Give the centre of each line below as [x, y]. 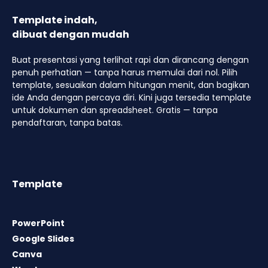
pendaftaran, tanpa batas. [67, 123]
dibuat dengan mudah [71, 35]
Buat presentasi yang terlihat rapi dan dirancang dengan [130, 60]
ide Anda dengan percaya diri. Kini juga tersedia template [132, 98]
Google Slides [43, 239]
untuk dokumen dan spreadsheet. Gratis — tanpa [115, 110]
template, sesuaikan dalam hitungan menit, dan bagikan [131, 85]
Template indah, [55, 20]
